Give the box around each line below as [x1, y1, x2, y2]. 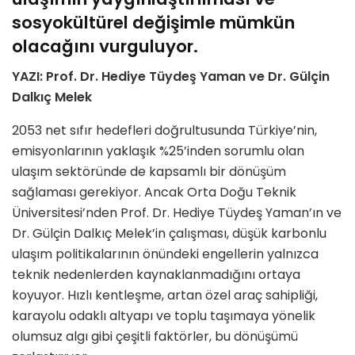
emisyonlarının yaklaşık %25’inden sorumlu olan [12, 142, 304, 161]
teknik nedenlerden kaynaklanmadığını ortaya [12, 265, 300, 284]
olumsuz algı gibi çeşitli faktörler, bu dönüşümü [12, 327, 298, 346]
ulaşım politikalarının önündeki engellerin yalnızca [12, 245, 319, 264]
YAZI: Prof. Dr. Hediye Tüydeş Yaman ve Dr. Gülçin [12, 67, 330, 86]
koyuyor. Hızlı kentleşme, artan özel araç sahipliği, [12, 286, 318, 305]
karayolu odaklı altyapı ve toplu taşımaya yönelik [12, 307, 315, 326]
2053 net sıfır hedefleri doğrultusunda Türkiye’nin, [12, 121, 317, 140]
